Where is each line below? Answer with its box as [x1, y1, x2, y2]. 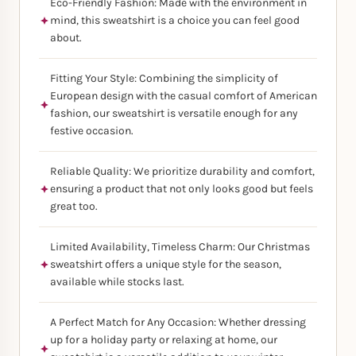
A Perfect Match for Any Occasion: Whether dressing [50, 315, 306, 329]
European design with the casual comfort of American [50, 89, 317, 103]
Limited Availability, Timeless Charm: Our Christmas [50, 240, 310, 253]
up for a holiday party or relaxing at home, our [50, 333, 277, 346]
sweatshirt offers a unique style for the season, [50, 257, 281, 271]
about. [50, 31, 82, 44]
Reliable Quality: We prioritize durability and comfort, [50, 164, 315, 178]
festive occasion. [50, 124, 133, 137]
